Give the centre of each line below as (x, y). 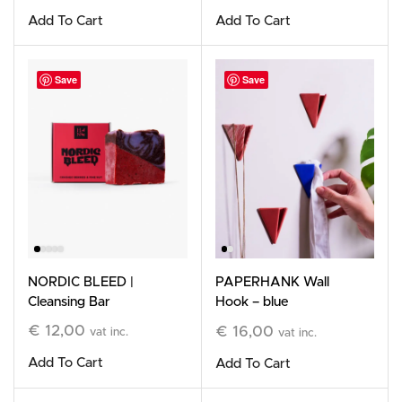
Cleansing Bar (69, 301)
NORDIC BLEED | (81, 282)
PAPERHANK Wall (272, 282)
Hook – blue (251, 301)
